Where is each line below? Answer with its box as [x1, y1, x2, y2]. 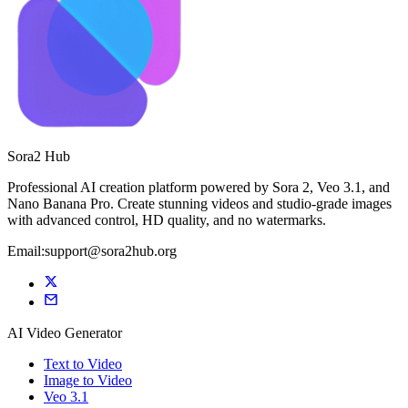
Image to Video [44, 372, 132, 389]
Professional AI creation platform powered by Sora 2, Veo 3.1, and [7, 179, 390, 196]
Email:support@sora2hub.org [7, 243, 177, 260]
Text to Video [44, 356, 122, 372]
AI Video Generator [7, 325, 122, 342]
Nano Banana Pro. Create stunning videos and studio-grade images [7, 196, 392, 212]
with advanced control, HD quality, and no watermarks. [7, 212, 326, 229]
